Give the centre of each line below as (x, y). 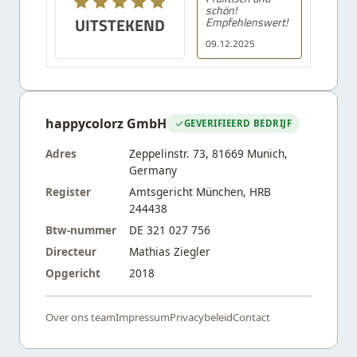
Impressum (143, 317)
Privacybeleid (201, 317)
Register (68, 191)
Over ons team (80, 317)
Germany (153, 170)
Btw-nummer (81, 229)
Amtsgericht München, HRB (200, 191)
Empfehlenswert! (246, 22)
